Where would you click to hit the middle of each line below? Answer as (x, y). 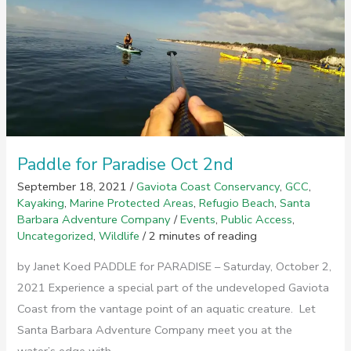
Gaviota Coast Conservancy (208, 187)
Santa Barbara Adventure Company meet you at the (155, 329)
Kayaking (41, 203)
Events (198, 220)
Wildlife (119, 236)
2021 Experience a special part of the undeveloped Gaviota (174, 287)
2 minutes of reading (203, 236)
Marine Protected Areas (132, 203)
